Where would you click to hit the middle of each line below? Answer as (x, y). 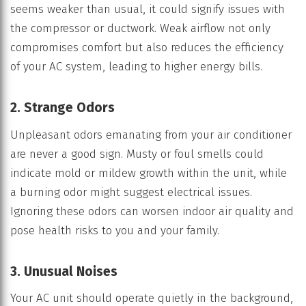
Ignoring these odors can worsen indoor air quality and (152, 211)
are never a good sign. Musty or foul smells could (137, 154)
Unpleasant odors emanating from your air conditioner (151, 135)
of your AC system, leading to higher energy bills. (136, 67)
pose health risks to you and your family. (115, 230)
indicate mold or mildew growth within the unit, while (149, 173)
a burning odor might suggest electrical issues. (131, 192)
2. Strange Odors (62, 108)
